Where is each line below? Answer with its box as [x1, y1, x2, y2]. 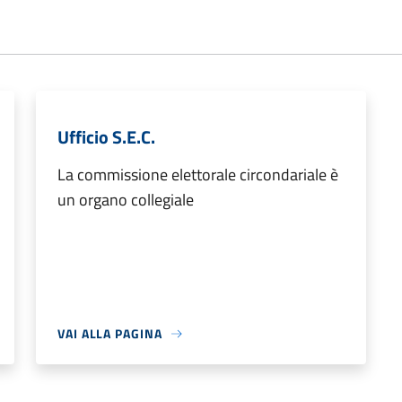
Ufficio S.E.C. [57, 123, 155, 152]
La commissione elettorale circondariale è [57, 162, 338, 188]
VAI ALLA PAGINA [57, 324, 162, 344]
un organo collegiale [57, 188, 194, 213]
